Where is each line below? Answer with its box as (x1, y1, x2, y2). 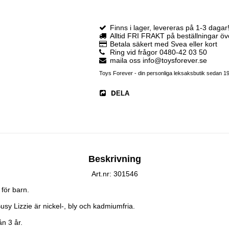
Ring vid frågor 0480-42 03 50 (109, 48, 207, 57)
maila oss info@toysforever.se (109, 56, 207, 65)
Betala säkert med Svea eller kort (109, 40, 217, 49)
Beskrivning (88, 153, 141, 164)
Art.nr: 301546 (91, 169, 138, 178)
